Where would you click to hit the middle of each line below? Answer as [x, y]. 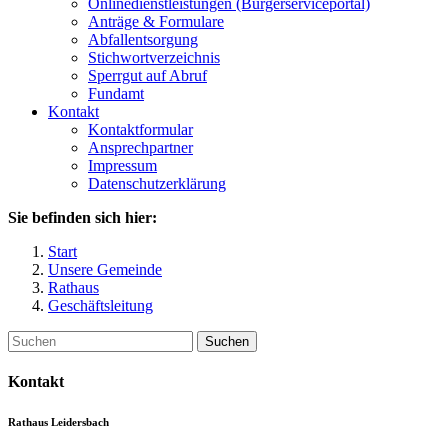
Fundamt [116, 93]
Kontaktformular [140, 129]
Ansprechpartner [140, 147]
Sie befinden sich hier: [82, 217]
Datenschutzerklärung [157, 183]
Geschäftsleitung [100, 305]
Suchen [227, 341]
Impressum [122, 165]
